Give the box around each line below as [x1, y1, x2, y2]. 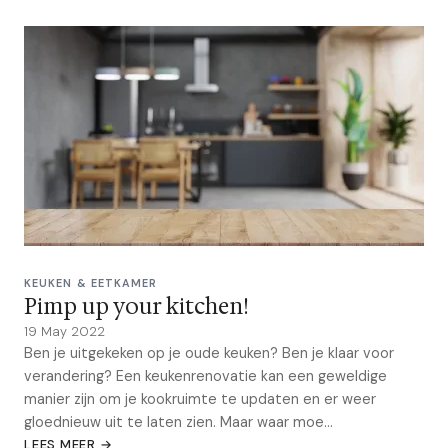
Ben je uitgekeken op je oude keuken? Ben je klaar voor [24, 344, 394, 362]
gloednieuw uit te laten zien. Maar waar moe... [24, 413, 333, 431]
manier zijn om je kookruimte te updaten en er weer [24, 390, 376, 408]
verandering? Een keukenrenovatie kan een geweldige [24, 367, 387, 385]
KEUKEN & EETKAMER [24, 276, 158, 290]
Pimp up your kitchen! [24, 292, 249, 321]
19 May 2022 [24, 323, 105, 340]
